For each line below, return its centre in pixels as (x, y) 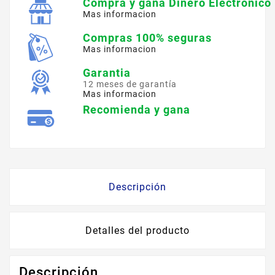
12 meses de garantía (130, 84)
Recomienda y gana (137, 110)
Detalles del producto (137, 231)
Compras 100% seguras (148, 38)
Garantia (107, 73)
